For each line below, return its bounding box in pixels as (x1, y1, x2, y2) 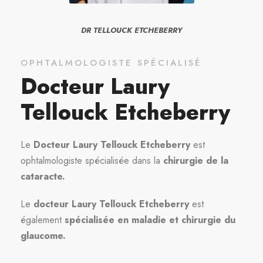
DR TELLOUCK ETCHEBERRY (81, 24, 182, 36)
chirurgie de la (163, 153, 228, 167)
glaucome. (21, 228, 69, 242)
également (21, 213, 65, 227)
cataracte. (21, 169, 65, 183)
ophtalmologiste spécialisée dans (21, 153, 151, 167)
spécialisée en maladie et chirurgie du (65, 213, 235, 227)
